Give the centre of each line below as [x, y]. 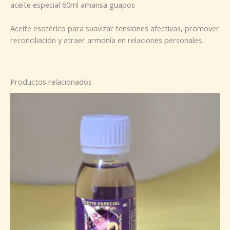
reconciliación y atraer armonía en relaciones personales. [107, 40]
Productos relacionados [51, 82]
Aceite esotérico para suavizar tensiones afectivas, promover [115, 28]
